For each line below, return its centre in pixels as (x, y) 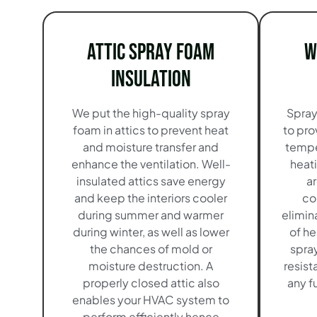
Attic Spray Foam (151, 53)
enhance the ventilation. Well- (151, 164)
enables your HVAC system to (151, 300)
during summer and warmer (151, 215)
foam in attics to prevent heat (151, 130)
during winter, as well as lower (151, 232)
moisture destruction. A (151, 266)
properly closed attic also (151, 283)
